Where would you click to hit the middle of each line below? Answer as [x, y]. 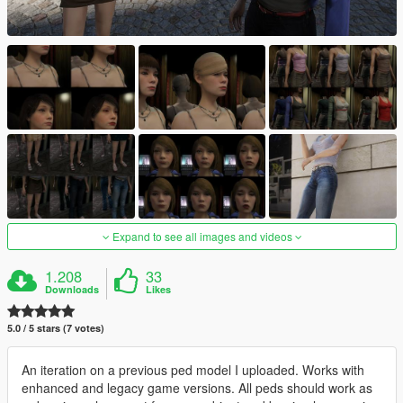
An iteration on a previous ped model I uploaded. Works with [193, 370]
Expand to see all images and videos [202, 237]
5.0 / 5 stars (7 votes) [56, 328]
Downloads [72, 290]
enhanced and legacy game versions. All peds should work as [197, 388]
